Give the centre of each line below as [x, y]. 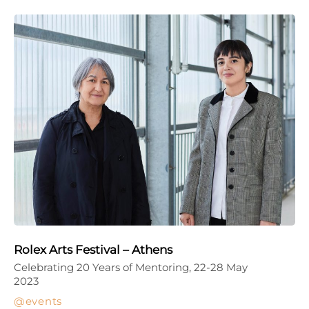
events [43, 301]
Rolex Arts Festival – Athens [93, 249]
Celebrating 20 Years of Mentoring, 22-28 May [131, 267]
